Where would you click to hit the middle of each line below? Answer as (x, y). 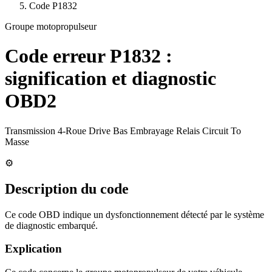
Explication (33, 249)
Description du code (67, 189)
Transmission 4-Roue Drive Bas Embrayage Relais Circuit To (123, 131)
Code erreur (57, 56)
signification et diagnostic (110, 79)
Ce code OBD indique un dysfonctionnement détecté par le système (134, 214)
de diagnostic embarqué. (51, 225)
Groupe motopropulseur (51, 26)
